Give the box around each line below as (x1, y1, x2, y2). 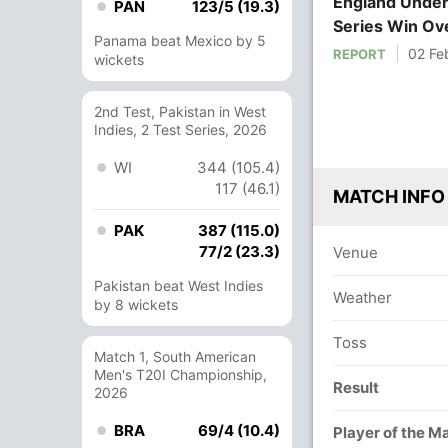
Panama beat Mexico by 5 (94, 32, 266, 49)
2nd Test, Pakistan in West (94, 103, 266, 120)
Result (333, 377, 379, 397)
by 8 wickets (94, 296, 178, 313)
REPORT (333, 46, 386, 62)
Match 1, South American (94, 348, 256, 365)
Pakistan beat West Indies (94, 277, 263, 294)
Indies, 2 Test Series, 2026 (94, 121, 267, 138)
